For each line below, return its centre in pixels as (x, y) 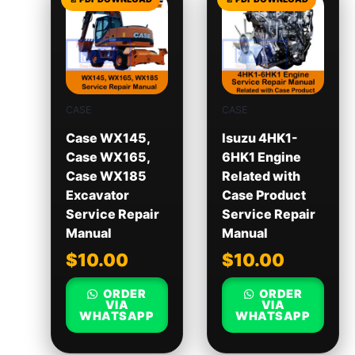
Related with (261, 176)
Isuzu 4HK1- (260, 137)
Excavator (97, 195)
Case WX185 (106, 176)
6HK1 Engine (261, 157)
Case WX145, (107, 137)
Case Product (263, 195)
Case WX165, (107, 157)
